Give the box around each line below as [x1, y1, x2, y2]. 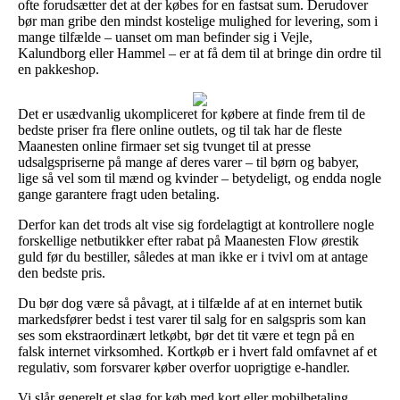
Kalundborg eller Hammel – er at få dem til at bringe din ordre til [18, 45, 381, 61]
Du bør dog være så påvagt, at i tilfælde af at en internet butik [18, 295, 362, 311]
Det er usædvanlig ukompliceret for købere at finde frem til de [18, 105, 365, 121]
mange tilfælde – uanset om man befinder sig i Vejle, [18, 29, 312, 45]
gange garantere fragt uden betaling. [18, 186, 220, 202]
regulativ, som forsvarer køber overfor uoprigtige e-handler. [18, 359, 350, 375]
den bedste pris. [18, 264, 105, 280]
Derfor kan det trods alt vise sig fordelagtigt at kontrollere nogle [18, 216, 374, 232]
